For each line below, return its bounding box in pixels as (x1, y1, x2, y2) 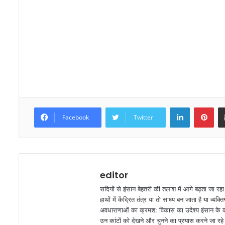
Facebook (62, 113, 89, 122)
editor (100, 168, 128, 181)
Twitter (134, 113, 153, 122)
